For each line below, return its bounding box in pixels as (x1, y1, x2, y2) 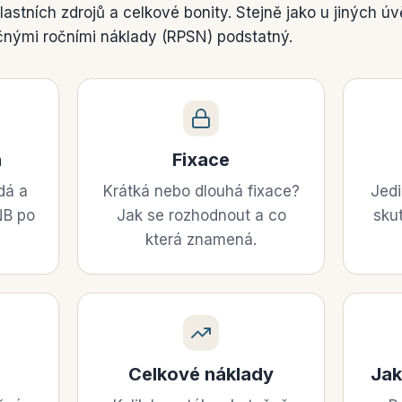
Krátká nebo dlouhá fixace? (102, 182, 300, 200)
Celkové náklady (128, 363, 274, 385)
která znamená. (145, 231, 257, 249)
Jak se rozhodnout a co (116, 206, 286, 224)
